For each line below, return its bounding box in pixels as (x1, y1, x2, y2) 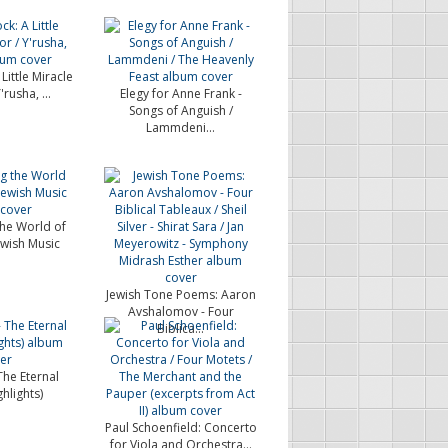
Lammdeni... (146, 119, 216, 136)
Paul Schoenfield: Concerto (104, 419, 257, 436)
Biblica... (157, 320, 205, 337)
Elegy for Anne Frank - (119, 85, 242, 102)
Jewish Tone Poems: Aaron (105, 286, 256, 303)
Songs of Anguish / (128, 102, 233, 119)
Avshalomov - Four (127, 303, 234, 320)
